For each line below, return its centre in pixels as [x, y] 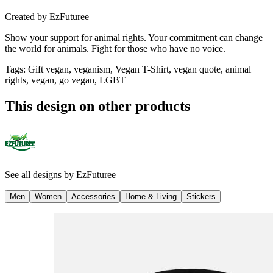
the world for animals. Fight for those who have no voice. [115, 48]
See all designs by [41, 174]
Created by [26, 16]
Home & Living [151, 196]
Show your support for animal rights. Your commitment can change [134, 37]
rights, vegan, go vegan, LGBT [65, 80]
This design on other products [97, 106]
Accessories [93, 196]
